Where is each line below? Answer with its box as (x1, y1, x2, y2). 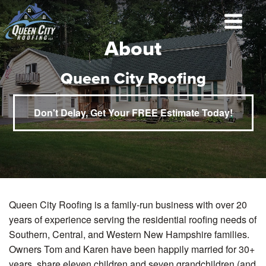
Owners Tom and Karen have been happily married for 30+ (9, 242, 255, 256)
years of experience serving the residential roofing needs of (9, 213, 257, 227)
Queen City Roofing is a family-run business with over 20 (9, 198, 248, 212)
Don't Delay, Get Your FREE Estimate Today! (33, 106, 233, 119)
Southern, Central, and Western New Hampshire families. (9, 227, 250, 242)
